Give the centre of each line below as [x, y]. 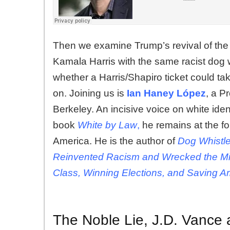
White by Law [107, 125]
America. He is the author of [115, 141]
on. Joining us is [89, 93]
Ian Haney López [166, 93]
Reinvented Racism [96, 157]
